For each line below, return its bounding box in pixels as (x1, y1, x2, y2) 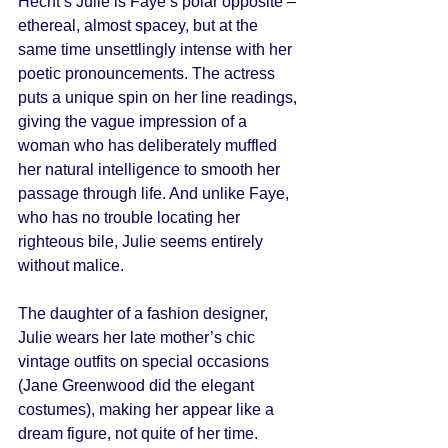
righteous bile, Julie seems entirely (18, 233, 267, 250)
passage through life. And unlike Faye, (18, 185, 293, 202)
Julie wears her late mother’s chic (18, 329, 259, 346)
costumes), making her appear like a (18, 401, 278, 418)
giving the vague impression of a (18, 113, 251, 130)
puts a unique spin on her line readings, (18, 89, 301, 106)
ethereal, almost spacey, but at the (18, 17, 262, 34)
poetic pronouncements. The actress (18, 65, 279, 82)
